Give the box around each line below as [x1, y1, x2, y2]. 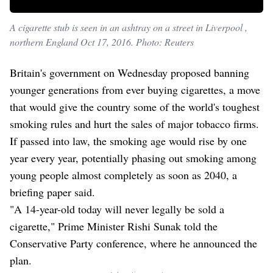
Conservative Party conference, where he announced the [10, 235, 257, 250]
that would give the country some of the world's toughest [10, 99, 260, 114]
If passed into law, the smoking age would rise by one [10, 133, 247, 148]
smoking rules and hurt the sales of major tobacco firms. [10, 116, 259, 131]
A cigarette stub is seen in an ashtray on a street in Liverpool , [10, 20, 247, 34]
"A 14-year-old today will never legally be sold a [10, 201, 224, 216]
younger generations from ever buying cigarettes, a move [10, 82, 260, 97]
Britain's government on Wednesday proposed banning [10, 65, 249, 80]
